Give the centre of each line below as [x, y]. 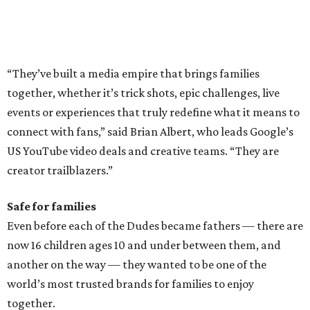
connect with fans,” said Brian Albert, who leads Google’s [150, 131]
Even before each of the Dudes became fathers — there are [155, 226]
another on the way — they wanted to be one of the [137, 264]
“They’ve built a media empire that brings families [133, 73]
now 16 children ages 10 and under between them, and [144, 245]
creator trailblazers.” [60, 170]
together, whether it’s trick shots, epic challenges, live [143, 93]
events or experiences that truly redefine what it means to [153, 112]
